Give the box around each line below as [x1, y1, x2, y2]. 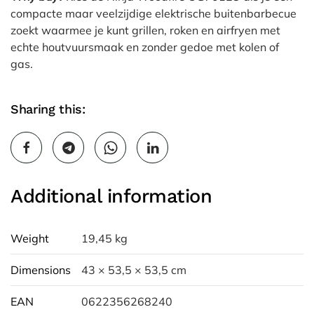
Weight [11, 231, 49, 245]
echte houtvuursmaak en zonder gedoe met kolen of [11, 40, 279, 54]
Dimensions [11, 263, 71, 277]
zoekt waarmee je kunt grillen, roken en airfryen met [11, 23, 280, 37]
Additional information [11, 185, 212, 207]
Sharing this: [11, 102, 86, 116]
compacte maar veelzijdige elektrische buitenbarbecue [11, 6, 296, 20]
